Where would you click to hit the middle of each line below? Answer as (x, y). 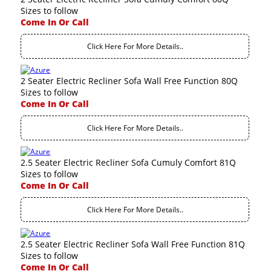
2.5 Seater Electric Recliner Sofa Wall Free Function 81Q (133, 244)
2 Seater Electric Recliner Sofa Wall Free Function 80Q (129, 81)
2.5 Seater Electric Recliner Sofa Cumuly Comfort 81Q (129, 162)
